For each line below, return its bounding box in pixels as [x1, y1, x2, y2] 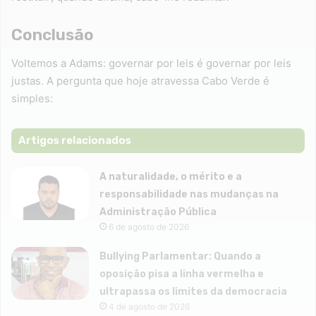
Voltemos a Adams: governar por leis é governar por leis [11, 56, 291, 70]
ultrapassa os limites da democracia [99, 285, 290, 298]
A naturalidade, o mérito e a [99, 170, 243, 183]
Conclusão [11, 25, 94, 45]
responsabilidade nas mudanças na [99, 188, 279, 200]
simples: [11, 91, 53, 105]
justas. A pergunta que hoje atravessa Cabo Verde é [11, 73, 269, 87]
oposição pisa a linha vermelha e [99, 267, 265, 280]
